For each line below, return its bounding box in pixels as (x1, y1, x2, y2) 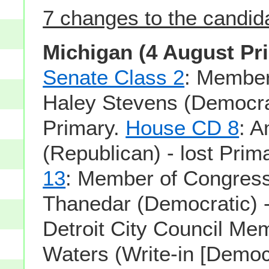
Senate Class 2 (43, 65, 185, 89)
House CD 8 (125, 115, 240, 139)
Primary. (43, 115, 126, 139)
